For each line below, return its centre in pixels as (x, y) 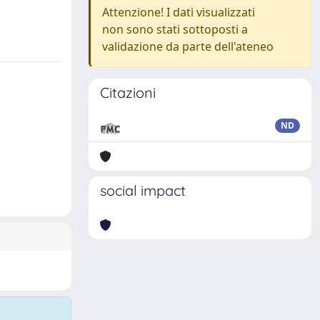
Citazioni (128, 92)
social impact (143, 190)
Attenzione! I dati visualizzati (179, 12)
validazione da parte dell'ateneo (188, 46)
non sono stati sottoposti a (175, 29)
